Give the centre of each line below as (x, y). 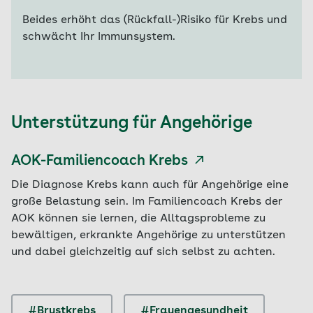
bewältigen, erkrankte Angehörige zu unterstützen (148, 235)
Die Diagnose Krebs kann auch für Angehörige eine (150, 185)
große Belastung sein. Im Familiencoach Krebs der (147, 202)
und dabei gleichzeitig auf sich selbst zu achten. (143, 252)
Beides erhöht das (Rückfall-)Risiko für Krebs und (155, 20)
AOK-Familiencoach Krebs (100, 161)
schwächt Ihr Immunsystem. (99, 37)
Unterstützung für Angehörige (132, 124)
